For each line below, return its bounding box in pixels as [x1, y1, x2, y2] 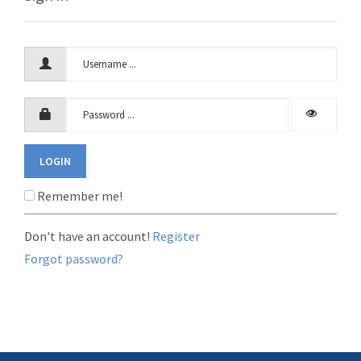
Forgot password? [24, 251, 123, 268]
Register [152, 228, 200, 245]
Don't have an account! [24, 228, 152, 245]
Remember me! [35, 188, 122, 205]
